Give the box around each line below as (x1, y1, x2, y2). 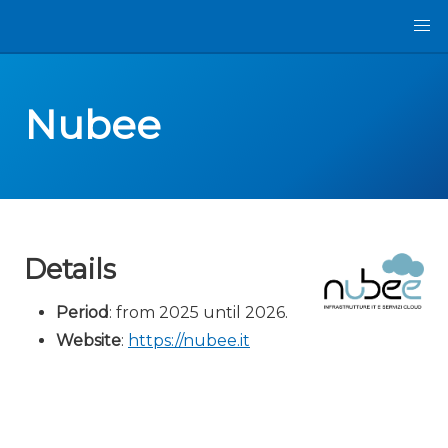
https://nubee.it (128, 331, 250, 350)
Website (56, 331, 121, 350)
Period (56, 303, 109, 322)
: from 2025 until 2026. (109, 303, 288, 322)
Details (24, 253, 116, 286)
